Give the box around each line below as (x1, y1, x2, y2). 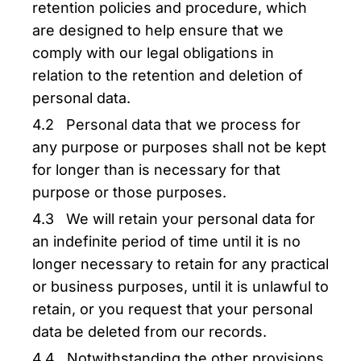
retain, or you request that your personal (32, 301, 313, 317)
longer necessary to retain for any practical (32, 255, 329, 272)
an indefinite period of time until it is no (32, 233, 301, 250)
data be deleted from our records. (32, 323, 267, 340)
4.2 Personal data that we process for (32, 116, 301, 133)
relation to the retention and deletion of (32, 67, 303, 84)
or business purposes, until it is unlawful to (32, 278, 329, 295)
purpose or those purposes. (32, 184, 226, 201)
